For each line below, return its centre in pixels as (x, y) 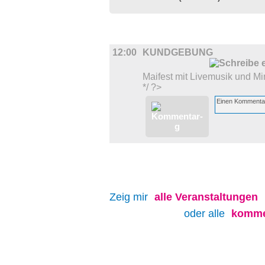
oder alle (206, 214)
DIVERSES (143, 39)
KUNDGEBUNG (178, 52)
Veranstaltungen (216, 197)
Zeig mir (130, 197)
